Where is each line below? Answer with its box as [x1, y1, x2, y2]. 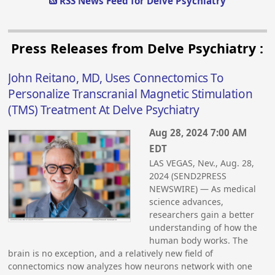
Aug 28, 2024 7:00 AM [149, 126, 247, 139]
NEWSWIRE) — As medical [149, 183, 257, 195]
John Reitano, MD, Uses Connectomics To [8, 69, 224, 86]
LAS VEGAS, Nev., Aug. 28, [149, 157, 255, 169]
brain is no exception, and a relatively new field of [8, 247, 214, 260]
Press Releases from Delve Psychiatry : [11, 39, 264, 57]
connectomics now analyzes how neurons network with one [8, 260, 253, 273]
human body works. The [149, 234, 249, 247]
